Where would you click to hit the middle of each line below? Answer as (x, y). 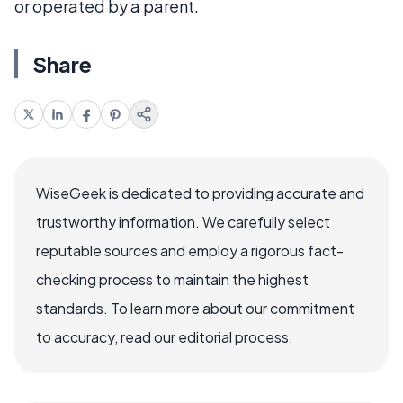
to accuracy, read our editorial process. (165, 336)
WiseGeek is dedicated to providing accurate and (200, 193)
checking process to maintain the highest (172, 279)
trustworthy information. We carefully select (183, 221)
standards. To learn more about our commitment (195, 308)
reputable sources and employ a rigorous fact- (190, 250)
